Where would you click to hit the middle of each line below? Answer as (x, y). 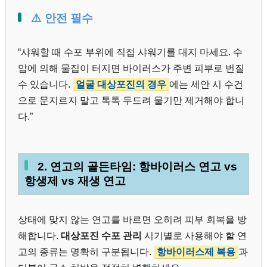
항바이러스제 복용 (196, 252)
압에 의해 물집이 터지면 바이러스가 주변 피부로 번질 (131, 69)
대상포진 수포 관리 (101, 236)
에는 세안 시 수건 (206, 85)
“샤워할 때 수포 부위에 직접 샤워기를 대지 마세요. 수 (130, 52)
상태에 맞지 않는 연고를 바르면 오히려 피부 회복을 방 (132, 220)
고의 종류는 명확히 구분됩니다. (86, 252)
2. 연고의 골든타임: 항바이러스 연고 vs (137, 166)
